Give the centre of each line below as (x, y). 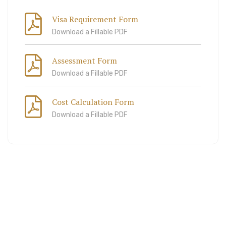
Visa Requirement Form (95, 19)
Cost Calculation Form (93, 102)
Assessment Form (84, 60)
